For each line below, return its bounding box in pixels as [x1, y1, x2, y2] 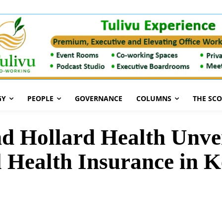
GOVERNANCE [75, 94, 122, 104]
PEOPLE [27, 94, 54, 104]
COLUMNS [136, 94, 171, 104]
